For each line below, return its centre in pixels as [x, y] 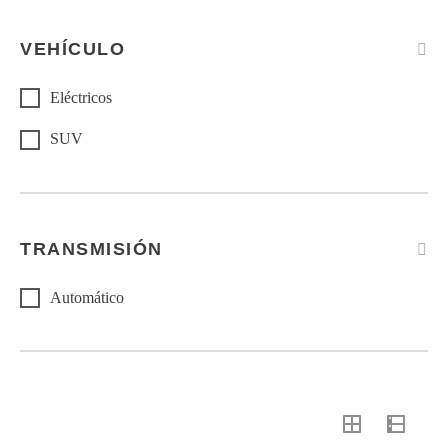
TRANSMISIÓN [91, 248]
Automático [87, 297]
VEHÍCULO [72, 49]
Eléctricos [81, 98]
